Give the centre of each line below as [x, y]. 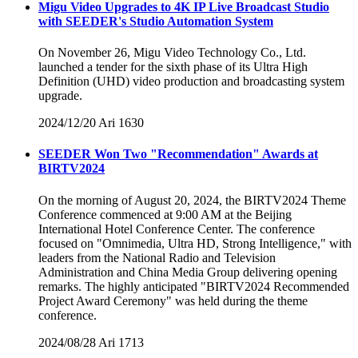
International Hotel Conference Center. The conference [177, 229]
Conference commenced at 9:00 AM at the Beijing [165, 214]
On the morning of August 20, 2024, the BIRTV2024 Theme [192, 200]
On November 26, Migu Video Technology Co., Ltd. [172, 52]
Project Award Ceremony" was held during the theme [173, 300]
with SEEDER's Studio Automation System [156, 21]
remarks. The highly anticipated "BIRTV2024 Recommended [194, 286]
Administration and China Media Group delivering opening [188, 272]
